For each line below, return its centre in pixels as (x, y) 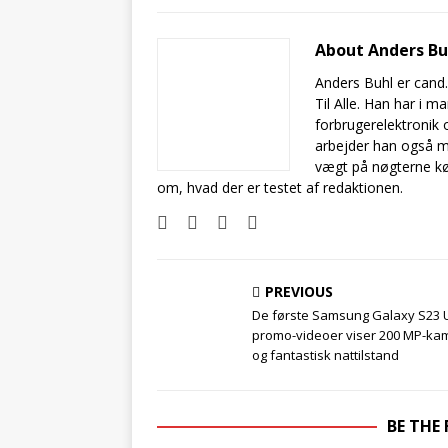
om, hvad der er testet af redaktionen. (280, 187)
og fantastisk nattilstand (325, 354)
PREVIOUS (299, 291)
